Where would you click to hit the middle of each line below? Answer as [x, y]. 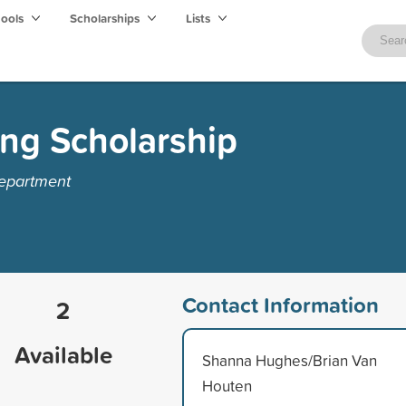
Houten [227, 385]
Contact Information [280, 304]
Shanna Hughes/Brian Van [289, 360]
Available [63, 354]
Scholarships [106, 18]
